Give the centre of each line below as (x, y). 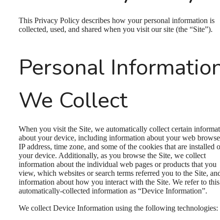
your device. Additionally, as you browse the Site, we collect (112, 155)
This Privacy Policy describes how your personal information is (117, 20)
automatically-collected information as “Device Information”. (113, 191)
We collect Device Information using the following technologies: (118, 208)
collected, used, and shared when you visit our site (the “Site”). (116, 29)
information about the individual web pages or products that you (118, 164)
